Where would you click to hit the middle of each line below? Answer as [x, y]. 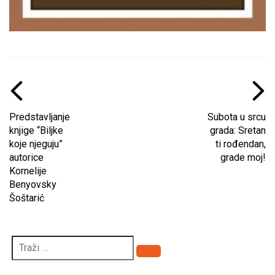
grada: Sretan [238, 130]
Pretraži [165, 257]
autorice [26, 157]
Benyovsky [33, 184]
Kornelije [28, 171]
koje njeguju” [36, 144]
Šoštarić [27, 198]
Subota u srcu [237, 117]
